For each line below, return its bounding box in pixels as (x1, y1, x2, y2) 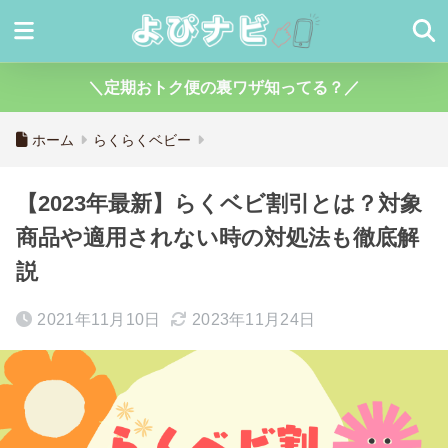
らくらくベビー (93, 132, 191, 148)
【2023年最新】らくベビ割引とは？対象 (16, 191, 422, 216)
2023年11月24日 (191, 311, 316, 328)
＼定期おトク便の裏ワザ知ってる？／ (88, 79, 360, 96)
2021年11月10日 (37, 311, 161, 328)
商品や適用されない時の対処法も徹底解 (16, 225, 419, 250)
